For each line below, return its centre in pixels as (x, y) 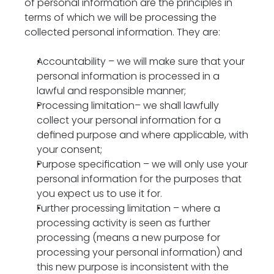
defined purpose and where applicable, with (143, 135)
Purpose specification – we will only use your (142, 164)
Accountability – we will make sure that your (141, 61)
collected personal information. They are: (122, 32)
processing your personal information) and (139, 252)
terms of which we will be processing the (120, 17)
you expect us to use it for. (99, 194)
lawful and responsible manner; (111, 91)
